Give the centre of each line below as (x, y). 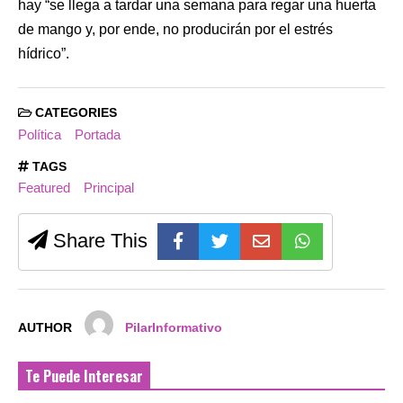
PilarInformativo (174, 327)
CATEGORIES (74, 113)
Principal (108, 188)
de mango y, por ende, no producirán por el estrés (175, 30)
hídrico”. (44, 54)
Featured (44, 188)
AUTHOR (45, 327)
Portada (97, 134)
